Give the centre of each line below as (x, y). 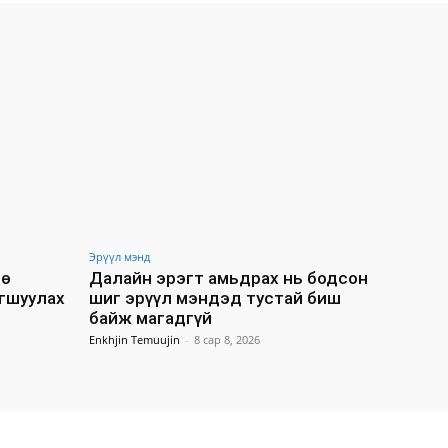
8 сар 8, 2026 (227, 339)
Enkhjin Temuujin (134, 339)
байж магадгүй (150, 317)
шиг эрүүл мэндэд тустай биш (215, 297)
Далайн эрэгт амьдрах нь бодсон (228, 277)
